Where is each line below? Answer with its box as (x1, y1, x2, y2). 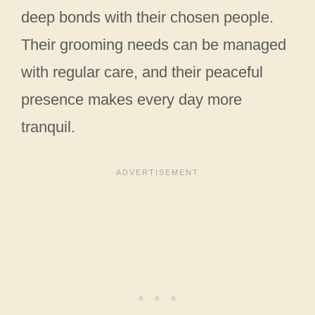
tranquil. (21, 118, 75, 136)
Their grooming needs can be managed (21, 36, 286, 54)
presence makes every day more (21, 91, 242, 109)
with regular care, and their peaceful (21, 63, 263, 82)
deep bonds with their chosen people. (21, 8, 274, 27)
